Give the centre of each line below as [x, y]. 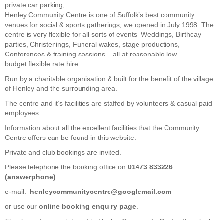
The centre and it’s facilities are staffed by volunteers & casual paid [109, 103]
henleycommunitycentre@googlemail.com [101, 192]
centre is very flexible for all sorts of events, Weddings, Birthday [103, 35]
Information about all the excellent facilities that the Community [102, 128]
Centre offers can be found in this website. [70, 138]
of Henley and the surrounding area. [61, 89]
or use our [22, 206]
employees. [23, 113]
